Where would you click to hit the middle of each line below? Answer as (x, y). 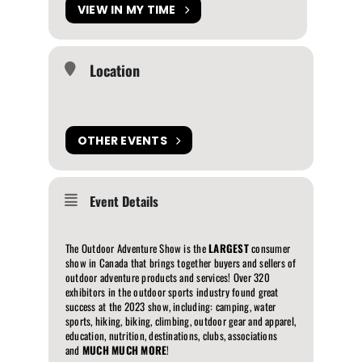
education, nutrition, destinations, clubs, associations (172, 336)
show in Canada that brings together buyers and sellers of (181, 263)
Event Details (124, 202)
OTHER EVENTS (122, 140)
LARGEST (229, 248)
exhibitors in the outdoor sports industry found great (172, 292)
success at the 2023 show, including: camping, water (171, 307)
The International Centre (114, 97)
